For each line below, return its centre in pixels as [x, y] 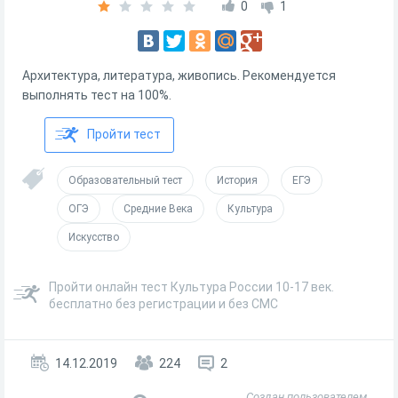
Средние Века [158, 209]
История [237, 180]
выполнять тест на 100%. [97, 95]
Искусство [94, 237]
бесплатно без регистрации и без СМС [163, 304]
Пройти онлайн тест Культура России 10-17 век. [191, 287]
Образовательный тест [125, 180]
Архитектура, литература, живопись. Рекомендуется [179, 76]
